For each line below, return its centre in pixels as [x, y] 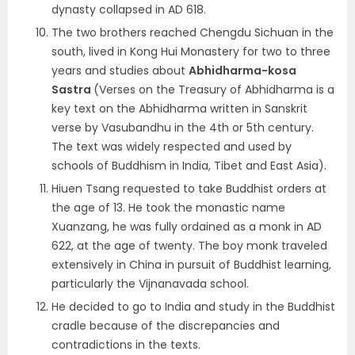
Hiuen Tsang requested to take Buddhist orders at [189, 189]
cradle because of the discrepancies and [166, 326]
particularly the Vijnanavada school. [150, 284]
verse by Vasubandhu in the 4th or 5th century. [183, 128]
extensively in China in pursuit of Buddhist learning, [191, 265]
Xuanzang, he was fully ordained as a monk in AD [187, 227]
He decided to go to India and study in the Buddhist [193, 307]
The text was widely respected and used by [172, 147]
